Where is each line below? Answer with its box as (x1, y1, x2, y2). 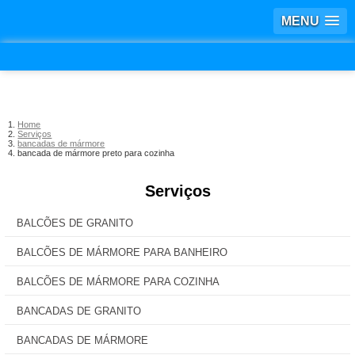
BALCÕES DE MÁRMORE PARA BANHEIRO (17, 246, 227, 258)
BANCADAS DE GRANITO (17, 305, 141, 317)
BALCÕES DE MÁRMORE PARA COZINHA (17, 276, 219, 288)
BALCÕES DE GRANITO (17, 217, 133, 229)
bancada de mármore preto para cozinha (17, 148, 175, 158)
